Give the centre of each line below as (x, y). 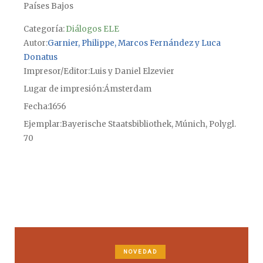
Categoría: (44, 29)
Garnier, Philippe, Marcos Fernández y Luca (134, 43)
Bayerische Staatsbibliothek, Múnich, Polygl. (149, 124)
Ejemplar (41, 124)
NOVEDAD (140, 252)
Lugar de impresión (63, 89)
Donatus (40, 57)
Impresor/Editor (55, 71)
